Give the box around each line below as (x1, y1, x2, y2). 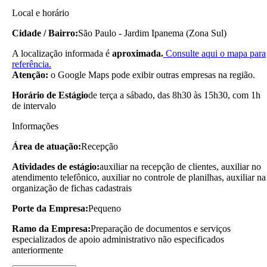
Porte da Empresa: (12, 203, 88, 213)
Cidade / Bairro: (12, 27, 78, 38)
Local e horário (12, 7, 69, 18)
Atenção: (12, 69, 48, 80)
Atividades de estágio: (12, 161, 100, 172)
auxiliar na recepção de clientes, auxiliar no (100, 161, 261, 172)
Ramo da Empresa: (12, 223, 91, 234)
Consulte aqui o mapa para (163, 48, 266, 58)
